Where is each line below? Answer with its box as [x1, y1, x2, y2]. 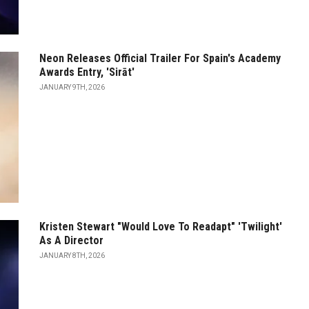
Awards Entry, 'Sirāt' [39, 66, 134, 79]
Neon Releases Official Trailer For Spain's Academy [39, 52, 281, 66]
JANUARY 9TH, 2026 [39, 83, 105, 92]
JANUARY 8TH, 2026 [39, 251, 105, 259]
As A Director [39, 233, 103, 247]
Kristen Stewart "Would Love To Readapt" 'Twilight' [39, 219, 282, 233]
